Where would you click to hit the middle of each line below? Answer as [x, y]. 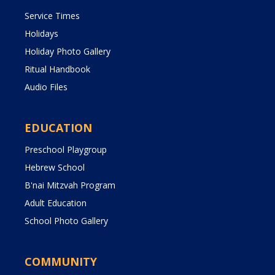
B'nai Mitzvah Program [70, 185]
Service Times [52, 15]
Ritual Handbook [57, 69]
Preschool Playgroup [66, 149]
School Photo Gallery [66, 220]
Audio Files [46, 87]
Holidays [41, 33]
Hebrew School [55, 167]
